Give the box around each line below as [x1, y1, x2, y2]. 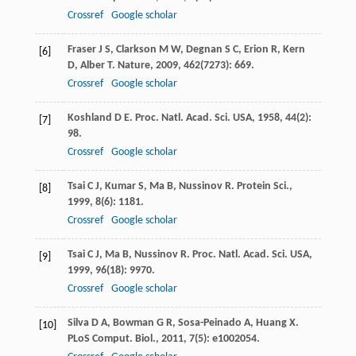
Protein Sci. [236, 180, 289, 193]
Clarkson [115, 44, 157, 56]
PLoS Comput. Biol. [67, 333, 156, 346]
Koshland [67, 112, 112, 125]
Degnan [185, 44, 222, 56]
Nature [117, 60, 150, 72]
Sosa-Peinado [177, 317, 242, 330]
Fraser [67, 44, 96, 56]
